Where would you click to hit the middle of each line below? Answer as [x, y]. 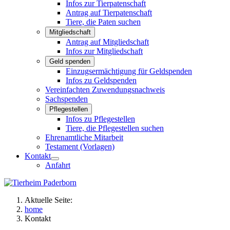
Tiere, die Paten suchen [103, 22]
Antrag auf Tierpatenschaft [109, 12]
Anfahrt [58, 165]
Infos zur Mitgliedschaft [104, 51]
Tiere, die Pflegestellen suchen [115, 128]
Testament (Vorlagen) [80, 146]
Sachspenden [66, 99]
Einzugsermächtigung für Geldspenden [129, 71]
